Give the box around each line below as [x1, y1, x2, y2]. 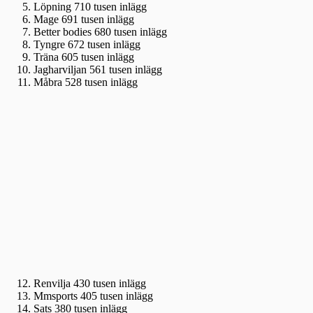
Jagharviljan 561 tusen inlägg [34, 63, 162, 75]
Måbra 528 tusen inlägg [34, 75, 138, 88]
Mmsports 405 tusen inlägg [34, 289, 153, 302]
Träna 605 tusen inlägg [34, 50, 134, 63]
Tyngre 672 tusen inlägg [34, 38, 140, 50]
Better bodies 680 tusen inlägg [34, 25, 167, 38]
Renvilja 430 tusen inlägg [34, 277, 146, 289]
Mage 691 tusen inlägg [34, 13, 134, 25]
